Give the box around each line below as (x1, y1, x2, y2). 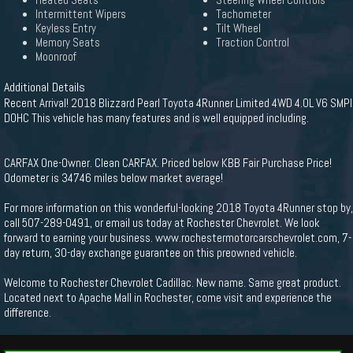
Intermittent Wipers (35, 7, 126, 21)
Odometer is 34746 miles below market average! (4, 170, 223, 185)
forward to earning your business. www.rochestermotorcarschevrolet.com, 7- (4, 230, 351, 245)
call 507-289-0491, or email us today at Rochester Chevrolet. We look (4, 215, 320, 230)
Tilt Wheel (216, 21, 261, 35)
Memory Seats (35, 35, 100, 50)
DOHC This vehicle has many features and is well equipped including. (4, 110, 309, 125)
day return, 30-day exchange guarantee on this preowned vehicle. (4, 245, 297, 260)
